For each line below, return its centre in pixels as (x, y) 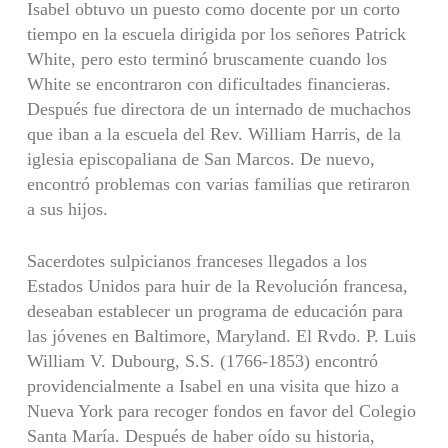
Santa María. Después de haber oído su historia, (200, 435)
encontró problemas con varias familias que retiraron (218, 183)
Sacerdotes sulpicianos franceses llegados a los (196, 260)
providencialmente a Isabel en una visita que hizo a (212, 385)
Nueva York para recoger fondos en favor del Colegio (221, 410)
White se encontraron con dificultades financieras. (208, 83)
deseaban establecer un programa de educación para (214, 310)
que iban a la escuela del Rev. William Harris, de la (213, 133)
